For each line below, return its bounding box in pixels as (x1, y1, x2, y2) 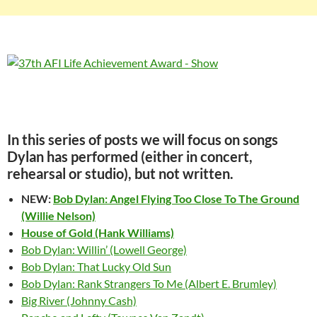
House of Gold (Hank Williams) (21, 226, 174, 240)
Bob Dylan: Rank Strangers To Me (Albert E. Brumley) (21, 277, 277, 291)
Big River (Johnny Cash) (21, 294, 137, 308)
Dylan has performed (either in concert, (7, 148, 253, 166)
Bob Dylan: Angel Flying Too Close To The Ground (53, 192, 299, 206)
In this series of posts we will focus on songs (7, 131, 278, 149)
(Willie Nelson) (21, 209, 96, 223)
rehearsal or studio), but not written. (7, 165, 234, 183)
